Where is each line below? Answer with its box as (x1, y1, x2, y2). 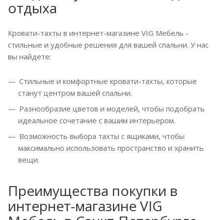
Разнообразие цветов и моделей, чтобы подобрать (19, 104, 205, 113)
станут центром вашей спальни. (18, 88, 132, 98)
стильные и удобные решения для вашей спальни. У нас (8, 40, 209, 50)
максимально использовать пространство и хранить (18, 143, 204, 153)
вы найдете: (8, 52, 51, 61)
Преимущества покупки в (8, 181, 178, 200)
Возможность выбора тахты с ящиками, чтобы (19, 131, 185, 141)
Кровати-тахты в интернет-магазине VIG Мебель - (8, 28, 189, 38)
